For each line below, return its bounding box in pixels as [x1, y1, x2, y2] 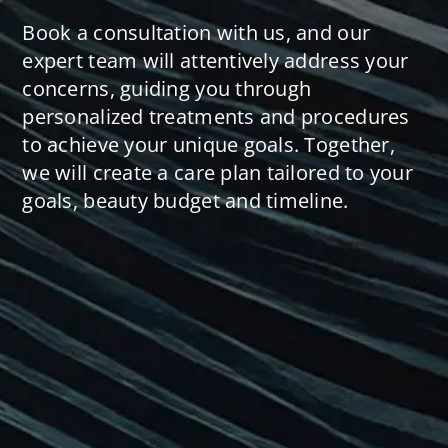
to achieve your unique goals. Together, [22, 131, 395, 159]
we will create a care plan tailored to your [22, 159, 413, 187]
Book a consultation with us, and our [22, 19, 371, 47]
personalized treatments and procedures [22, 103, 410, 131]
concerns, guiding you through [22, 75, 312, 103]
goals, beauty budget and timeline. [22, 187, 349, 215]
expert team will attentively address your [22, 47, 409, 75]
